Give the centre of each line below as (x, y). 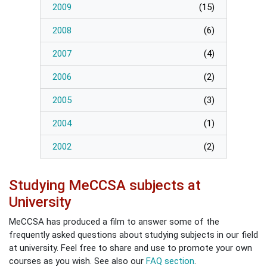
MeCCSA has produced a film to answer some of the (114, 222)
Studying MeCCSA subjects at (105, 186)
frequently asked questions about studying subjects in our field (133, 235)
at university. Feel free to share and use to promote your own (131, 248)
